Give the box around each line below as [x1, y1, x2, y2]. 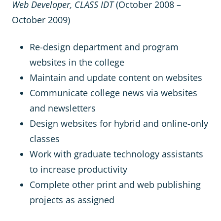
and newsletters [30, 102, 96, 114]
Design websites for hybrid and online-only [30, 117, 208, 129]
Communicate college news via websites [30, 87, 197, 99]
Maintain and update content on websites [30, 72, 202, 83]
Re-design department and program [30, 41, 179, 53]
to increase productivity [30, 163, 127, 175]
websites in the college [30, 56, 124, 68]
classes [30, 133, 60, 145]
